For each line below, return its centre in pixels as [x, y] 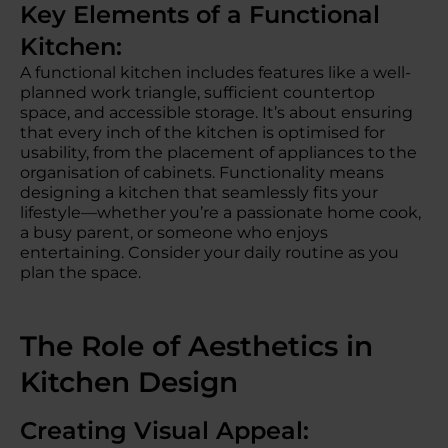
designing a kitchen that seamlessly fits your [199, 192]
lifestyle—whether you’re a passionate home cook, [220, 212]
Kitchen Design [129, 382]
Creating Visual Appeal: [171, 430]
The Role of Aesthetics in [196, 346]
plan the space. [80, 272]
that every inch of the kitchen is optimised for [202, 132]
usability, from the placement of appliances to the [218, 152]
